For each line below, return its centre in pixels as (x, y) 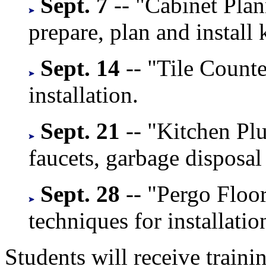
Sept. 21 (80, 131)
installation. (83, 94)
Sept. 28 (80, 194)
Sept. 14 (80, 68)
